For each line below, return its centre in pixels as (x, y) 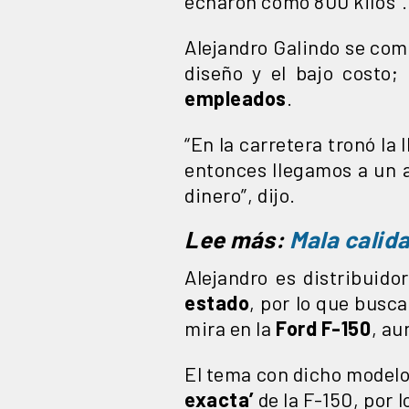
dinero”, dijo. (240, 194)
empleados (236, 97)
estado (217, 302)
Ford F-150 (324, 327)
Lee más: (237, 238)
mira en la (231, 327)
